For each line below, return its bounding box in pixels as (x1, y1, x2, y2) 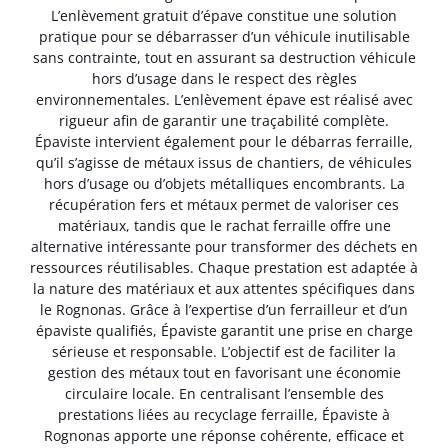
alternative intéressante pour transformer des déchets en (30, 236, 418, 256)
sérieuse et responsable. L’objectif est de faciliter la (52, 341, 396, 361)
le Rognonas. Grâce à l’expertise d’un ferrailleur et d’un (40, 299, 408, 319)
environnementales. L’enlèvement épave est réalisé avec (35, 89, 413, 109)
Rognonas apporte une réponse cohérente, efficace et (44, 425, 404, 445)
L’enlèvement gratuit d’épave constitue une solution (51, 5, 397, 25)
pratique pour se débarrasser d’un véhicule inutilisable (38, 26, 410, 46)
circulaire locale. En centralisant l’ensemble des (64, 383, 384, 403)
